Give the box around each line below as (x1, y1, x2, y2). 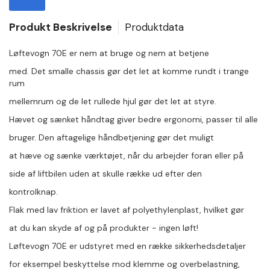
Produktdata (125, 20, 184, 34)
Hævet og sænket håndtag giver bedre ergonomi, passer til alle (9, 114, 258, 125)
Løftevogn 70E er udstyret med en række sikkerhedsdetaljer (9, 240, 246, 251)
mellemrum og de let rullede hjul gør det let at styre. (9, 96, 216, 107)
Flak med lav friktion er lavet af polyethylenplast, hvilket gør (9, 204, 244, 215)
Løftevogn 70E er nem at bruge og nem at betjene (9, 48, 209, 58)
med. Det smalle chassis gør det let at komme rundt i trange (9, 66, 249, 77)
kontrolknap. (9, 186, 58, 197)
